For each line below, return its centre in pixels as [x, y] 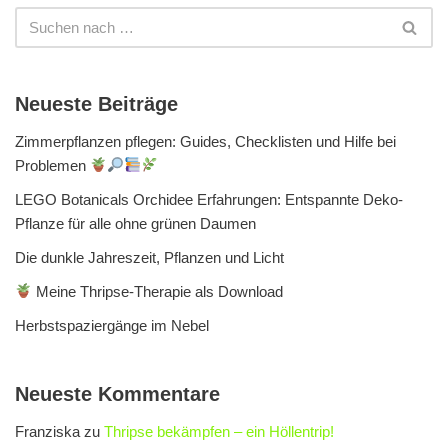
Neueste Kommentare [117, 393]
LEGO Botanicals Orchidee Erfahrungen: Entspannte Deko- [209, 199]
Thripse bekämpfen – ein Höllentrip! [219, 431]
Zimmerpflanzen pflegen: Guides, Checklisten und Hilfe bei [205, 141]
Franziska [47, 431]
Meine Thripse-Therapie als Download [158, 291]
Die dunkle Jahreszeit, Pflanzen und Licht [149, 257]
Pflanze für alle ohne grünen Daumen [135, 223]
